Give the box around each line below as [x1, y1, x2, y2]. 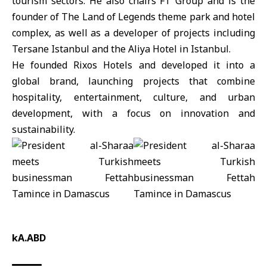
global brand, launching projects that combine [12, 74, 255, 88]
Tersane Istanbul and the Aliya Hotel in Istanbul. [12, 42, 231, 55]
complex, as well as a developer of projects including [12, 26, 255, 39]
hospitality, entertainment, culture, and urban [12, 91, 255, 104]
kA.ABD [12, 231, 46, 244]
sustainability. [12, 123, 75, 136]
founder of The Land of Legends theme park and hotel [12, 10, 255, 23]
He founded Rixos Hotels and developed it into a [12, 58, 255, 72]
